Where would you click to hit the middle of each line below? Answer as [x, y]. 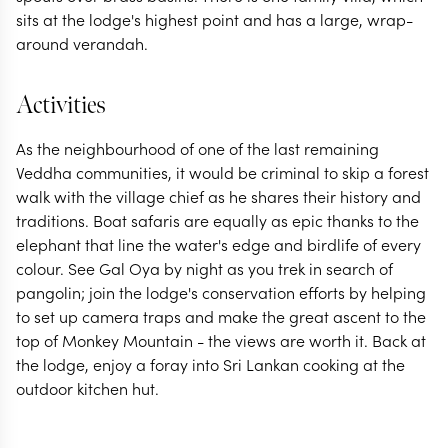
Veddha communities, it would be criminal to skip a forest [222, 172]
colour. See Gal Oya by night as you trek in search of [204, 268]
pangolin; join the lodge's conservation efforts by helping [221, 292]
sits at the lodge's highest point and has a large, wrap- [214, 19]
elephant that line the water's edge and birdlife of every [218, 244]
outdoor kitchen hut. [87, 388]
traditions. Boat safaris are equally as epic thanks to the [217, 220]
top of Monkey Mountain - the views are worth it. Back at [221, 340]
